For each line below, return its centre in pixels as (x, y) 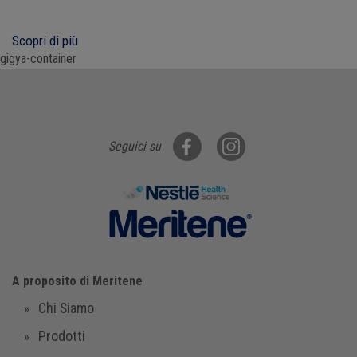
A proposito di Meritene (77, 281)
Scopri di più (45, 41)
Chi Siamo (66, 308)
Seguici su (135, 146)
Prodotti (62, 336)
